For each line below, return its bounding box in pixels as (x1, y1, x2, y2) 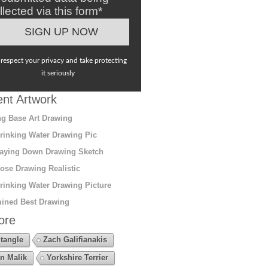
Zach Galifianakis (42, 234, 107, 244)
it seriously (41, 69, 75, 77)
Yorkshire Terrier (46, 252, 108, 262)
